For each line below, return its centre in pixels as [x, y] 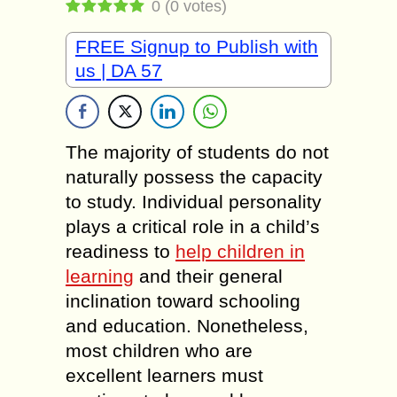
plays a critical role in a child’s [193, 226]
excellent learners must [164, 375]
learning [100, 276]
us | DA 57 [119, 70]
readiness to [121, 251]
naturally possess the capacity [194, 177]
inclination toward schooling [183, 301]
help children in [240, 251]
